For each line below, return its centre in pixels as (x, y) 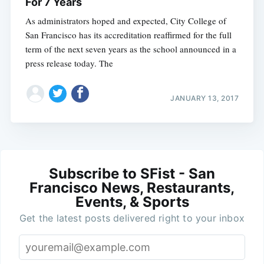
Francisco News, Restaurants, (132, 187)
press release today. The (69, 63)
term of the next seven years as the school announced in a (131, 49)
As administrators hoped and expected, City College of (126, 21)
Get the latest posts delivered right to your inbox (132, 218)
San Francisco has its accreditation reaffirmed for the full (128, 35)
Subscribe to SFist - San (132, 173)
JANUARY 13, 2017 (205, 98)
